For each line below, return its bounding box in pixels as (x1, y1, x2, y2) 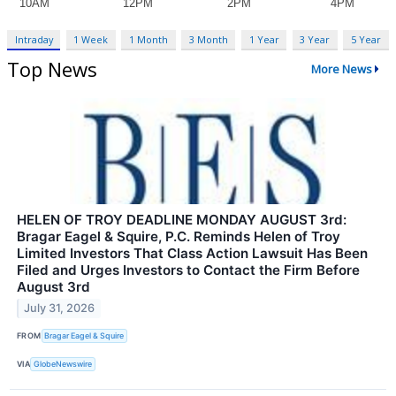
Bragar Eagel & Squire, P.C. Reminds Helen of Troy (17, 227, 340, 245)
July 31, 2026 (24, 301, 95, 316)
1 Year (248, 32, 279, 46)
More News (310, 61, 372, 78)
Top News (7, 55, 97, 82)
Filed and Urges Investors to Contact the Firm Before (17, 261, 360, 278)
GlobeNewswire (34, 359, 93, 369)
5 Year (350, 32, 381, 46)
